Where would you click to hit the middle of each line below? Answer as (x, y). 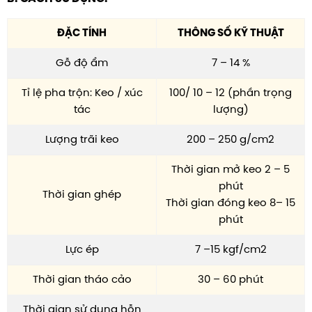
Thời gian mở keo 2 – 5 (231, 169)
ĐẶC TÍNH (82, 32)
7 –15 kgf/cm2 (231, 249)
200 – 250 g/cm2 (231, 139)
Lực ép (82, 249)
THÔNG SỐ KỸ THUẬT (231, 32)
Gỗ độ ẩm (82, 62)
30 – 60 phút (231, 279)
